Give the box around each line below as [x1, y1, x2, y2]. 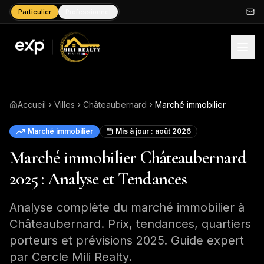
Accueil [18, 100, 46, 110]
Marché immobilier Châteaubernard [9, 147, 246, 169]
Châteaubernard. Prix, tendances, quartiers [9, 217, 251, 231]
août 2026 [155, 127, 191, 136]
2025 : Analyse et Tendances [9, 168, 187, 190]
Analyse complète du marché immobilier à [9, 200, 245, 214]
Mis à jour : [115, 127, 155, 136]
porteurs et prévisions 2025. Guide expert [9, 233, 244, 247]
